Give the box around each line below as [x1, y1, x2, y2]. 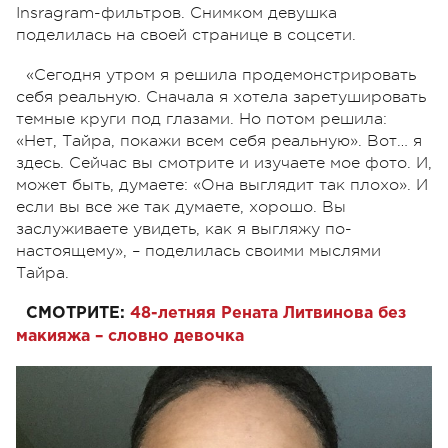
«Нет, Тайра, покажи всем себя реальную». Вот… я [16, 131, 422, 150]
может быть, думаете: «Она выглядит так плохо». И [16, 175, 428, 194]
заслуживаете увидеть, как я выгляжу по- [16, 219, 352, 238]
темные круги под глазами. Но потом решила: [16, 109, 387, 128]
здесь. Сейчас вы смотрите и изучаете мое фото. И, [16, 153, 432, 172]
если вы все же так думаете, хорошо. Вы [16, 197, 346, 216]
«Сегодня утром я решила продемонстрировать [26, 65, 416, 84]
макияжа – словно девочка [16, 328, 244, 344]
